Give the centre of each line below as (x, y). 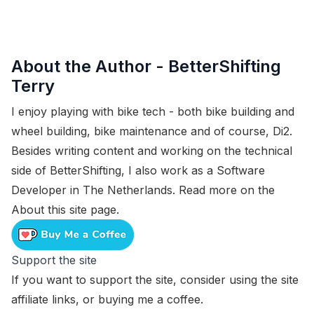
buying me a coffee (149, 299)
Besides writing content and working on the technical (152, 151)
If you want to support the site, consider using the (146, 280)
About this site (49, 210)
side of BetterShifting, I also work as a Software (138, 170)
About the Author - (90, 66)
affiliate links (43, 299)
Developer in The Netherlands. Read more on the (143, 190)
